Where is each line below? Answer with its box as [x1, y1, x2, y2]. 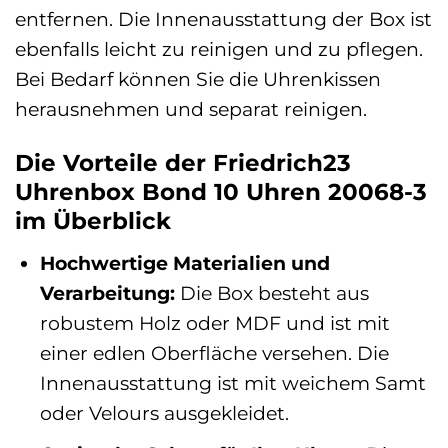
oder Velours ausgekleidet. [39, 400, 289, 425]
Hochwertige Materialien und [39, 250, 330, 275]
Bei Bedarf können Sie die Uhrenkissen [15, 67, 381, 92]
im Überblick [15, 207, 171, 236]
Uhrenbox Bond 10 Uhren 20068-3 [15, 178, 427, 207]
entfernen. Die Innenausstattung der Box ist [15, 7, 432, 32]
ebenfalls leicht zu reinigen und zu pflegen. [15, 37, 423, 62]
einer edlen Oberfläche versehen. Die [39, 340, 389, 365]
